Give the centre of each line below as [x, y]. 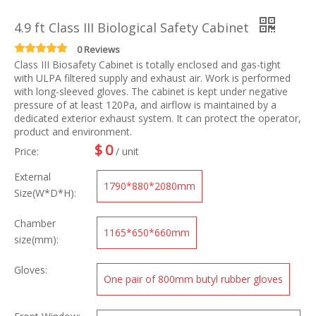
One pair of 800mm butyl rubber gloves [193, 279]
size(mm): [36, 239]
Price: [26, 151]
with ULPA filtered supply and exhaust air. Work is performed [152, 78]
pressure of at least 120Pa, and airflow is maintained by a [145, 105]
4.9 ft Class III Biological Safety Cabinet [133, 28]
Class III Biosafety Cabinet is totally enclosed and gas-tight [147, 65]
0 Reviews [98, 49]
